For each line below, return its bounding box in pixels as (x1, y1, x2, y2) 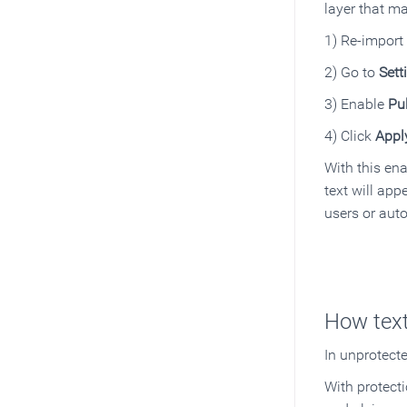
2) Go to (324, 63, 379, 81)
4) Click (324, 126, 375, 144)
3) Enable (324, 94, 388, 113)
